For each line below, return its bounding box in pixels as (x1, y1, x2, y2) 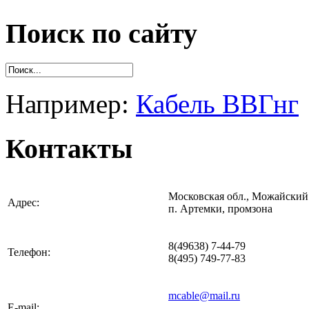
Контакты (6, 132, 132, 164)
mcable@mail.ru (168, 290, 240, 302)
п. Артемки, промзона (168, 203, 272, 215)
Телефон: (8, 246, 50, 259)
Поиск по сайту (6, 18, 197, 50)
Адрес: (8, 197, 39, 209)
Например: (6, 88, 136, 119)
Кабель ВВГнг (136, 88, 299, 119)
